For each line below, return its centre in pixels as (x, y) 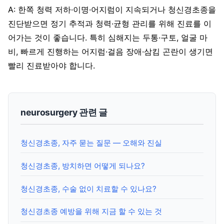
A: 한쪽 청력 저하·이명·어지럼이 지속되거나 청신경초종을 (112, 9)
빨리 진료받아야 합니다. (51, 65)
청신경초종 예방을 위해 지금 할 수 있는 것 (91, 211)
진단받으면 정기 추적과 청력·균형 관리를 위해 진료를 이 (110, 23)
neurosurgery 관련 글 (64, 112)
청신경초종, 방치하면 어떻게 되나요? (83, 165)
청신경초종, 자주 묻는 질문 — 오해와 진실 (91, 143)
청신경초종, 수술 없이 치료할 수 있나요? (88, 188)
